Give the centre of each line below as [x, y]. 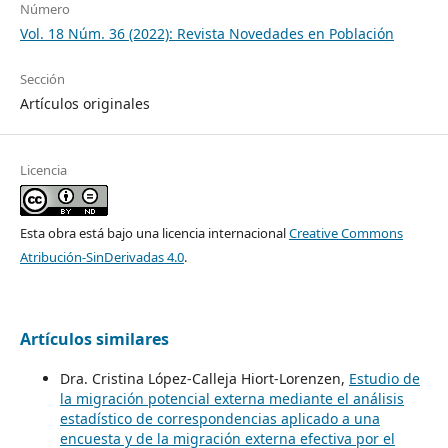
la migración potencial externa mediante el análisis [231, 399]
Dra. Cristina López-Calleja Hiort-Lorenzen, [204, 379]
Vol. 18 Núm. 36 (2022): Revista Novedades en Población [206, 34]
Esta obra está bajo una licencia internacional [154, 233]
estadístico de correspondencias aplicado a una [219, 419]
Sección [42, 79]
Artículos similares [94, 339]
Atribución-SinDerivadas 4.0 [101, 257]
